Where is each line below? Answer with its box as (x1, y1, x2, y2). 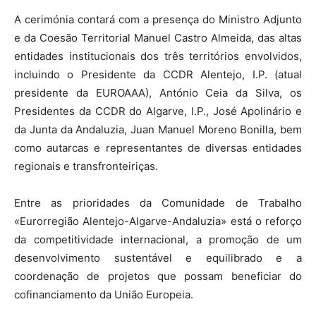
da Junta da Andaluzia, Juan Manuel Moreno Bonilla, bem (14, 123, 302, 137)
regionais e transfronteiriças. (14, 159, 158, 174)
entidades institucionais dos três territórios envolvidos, (14, 49, 302, 63)
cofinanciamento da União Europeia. (14, 288, 193, 302)
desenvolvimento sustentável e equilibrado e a (14, 251, 302, 265)
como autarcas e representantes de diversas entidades (14, 141, 302, 155)
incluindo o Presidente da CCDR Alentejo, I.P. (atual (14, 68, 302, 82)
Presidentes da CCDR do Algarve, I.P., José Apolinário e (14, 104, 302, 119)
